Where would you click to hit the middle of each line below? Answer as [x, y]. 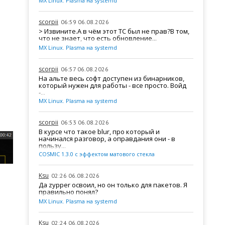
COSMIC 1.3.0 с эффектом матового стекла [97, 154]
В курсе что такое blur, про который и [99, 131]
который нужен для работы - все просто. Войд [113, 85]
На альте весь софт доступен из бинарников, [111, 78]
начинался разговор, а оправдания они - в [107, 138]
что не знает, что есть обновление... [98, 38]
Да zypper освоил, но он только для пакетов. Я [113, 185]
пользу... [52, 145]
